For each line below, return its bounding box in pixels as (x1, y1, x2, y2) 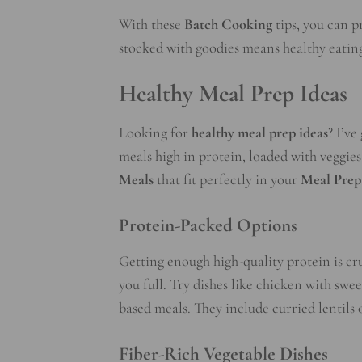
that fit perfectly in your (154, 170, 301, 189)
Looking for (119, 124, 192, 142)
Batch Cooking (184, 15, 272, 33)
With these (119, 15, 184, 33)
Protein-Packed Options (119, 214, 297, 238)
